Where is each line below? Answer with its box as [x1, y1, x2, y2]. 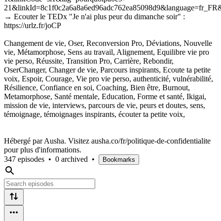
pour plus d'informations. [4, 145, 81, 154]
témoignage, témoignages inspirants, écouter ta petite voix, [4, 110, 185, 118]
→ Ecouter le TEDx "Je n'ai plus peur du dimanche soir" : [4, 12, 185, 21]
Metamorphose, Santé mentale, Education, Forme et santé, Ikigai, [4, 92, 206, 101]
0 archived [55, 154, 88, 163]
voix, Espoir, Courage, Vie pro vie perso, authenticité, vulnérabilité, [4, 74, 213, 83]
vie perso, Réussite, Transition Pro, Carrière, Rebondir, [4, 56, 174, 65]
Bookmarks [103, 155, 135, 163]
